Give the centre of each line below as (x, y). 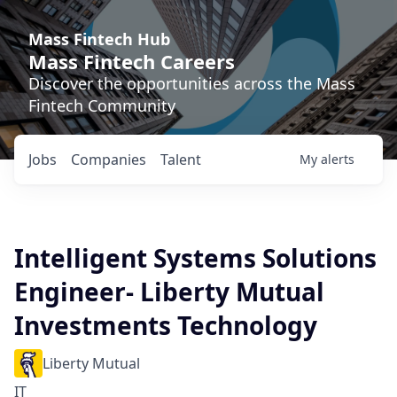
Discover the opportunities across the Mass (192, 83)
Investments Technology (166, 325)
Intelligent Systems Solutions (195, 258)
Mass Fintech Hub (99, 39)
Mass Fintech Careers (132, 61)
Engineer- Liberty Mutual (169, 292)
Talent (181, 160)
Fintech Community (102, 105)
